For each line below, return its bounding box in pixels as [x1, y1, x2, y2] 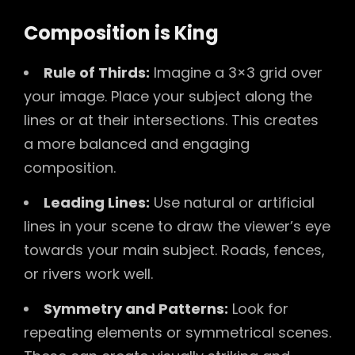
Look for [228, 298, 288, 319]
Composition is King [24, 20, 219, 47]
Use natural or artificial [150, 192, 315, 212]
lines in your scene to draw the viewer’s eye [24, 216, 330, 236]
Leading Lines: [44, 192, 150, 212]
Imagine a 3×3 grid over [150, 62, 323, 82]
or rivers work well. [24, 263, 153, 284]
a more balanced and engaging [24, 133, 250, 154]
